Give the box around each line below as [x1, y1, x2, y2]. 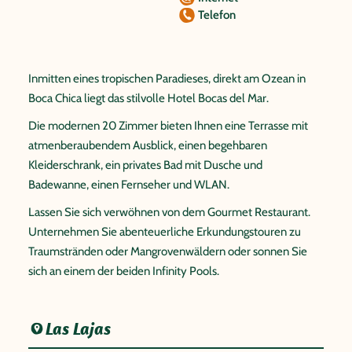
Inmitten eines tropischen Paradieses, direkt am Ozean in [28, 71, 306, 86]
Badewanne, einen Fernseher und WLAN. [28, 177, 229, 192]
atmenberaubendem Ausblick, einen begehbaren [28, 137, 267, 152]
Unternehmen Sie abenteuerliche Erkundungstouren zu [28, 224, 301, 239]
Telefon [198, 7, 236, 22]
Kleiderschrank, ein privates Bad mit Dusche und [28, 157, 262, 172]
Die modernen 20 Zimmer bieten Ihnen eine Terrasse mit [28, 118, 308, 133]
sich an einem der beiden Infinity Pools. [28, 263, 219, 278]
